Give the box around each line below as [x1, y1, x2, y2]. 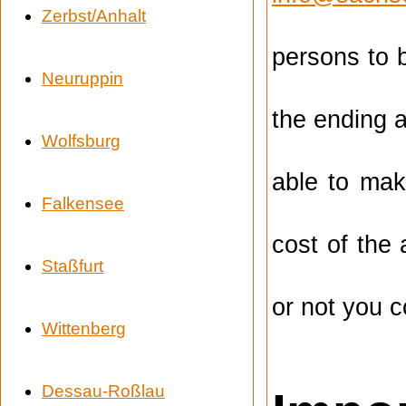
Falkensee [42, 193, 124, 213]
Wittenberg [42, 318, 126, 338]
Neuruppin [42, 68, 123, 88]
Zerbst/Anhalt [42, 5, 146, 25]
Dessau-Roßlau [42, 381, 165, 401]
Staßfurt [42, 256, 103, 275]
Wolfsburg [42, 130, 121, 150]
